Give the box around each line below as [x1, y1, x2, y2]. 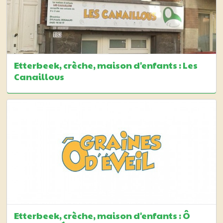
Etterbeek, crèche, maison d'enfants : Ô [14, 209, 190, 222]
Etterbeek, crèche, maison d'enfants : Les [14, 58, 198, 71]
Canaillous [14, 70, 64, 83]
